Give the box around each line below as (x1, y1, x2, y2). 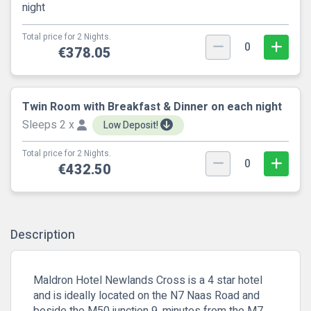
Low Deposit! (103, 118, 160, 133)
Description (10, 226, 75, 244)
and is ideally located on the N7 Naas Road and (33, 287, 260, 304)
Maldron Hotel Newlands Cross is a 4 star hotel (33, 272, 262, 289)
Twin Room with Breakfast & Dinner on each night (22, 99, 282, 115)
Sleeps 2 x (22, 117, 77, 134)
